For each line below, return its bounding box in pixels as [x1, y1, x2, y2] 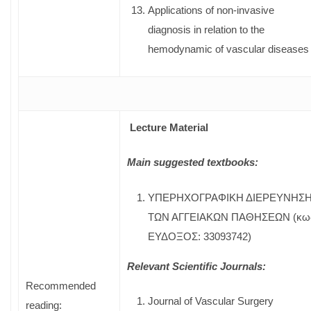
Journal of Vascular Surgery [148, 295, 274, 307]
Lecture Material [130, 121, 208, 133]
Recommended [26, 279, 96, 292]
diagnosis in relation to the [148, 23, 264, 35]
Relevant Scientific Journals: [127, 260, 266, 272]
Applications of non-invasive [148, 3, 274, 16]
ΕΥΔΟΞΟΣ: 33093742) [148, 230, 251, 242]
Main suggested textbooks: [127, 156, 258, 168]
